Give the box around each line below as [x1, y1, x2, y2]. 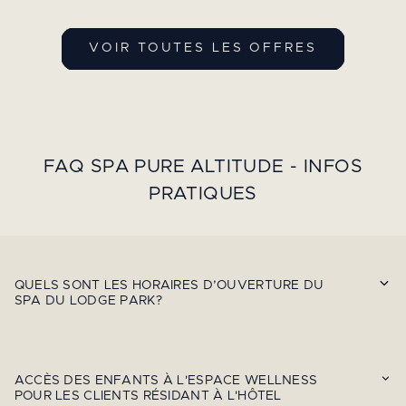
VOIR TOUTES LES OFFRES [89, 42, 317, 55]
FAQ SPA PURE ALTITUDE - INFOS [43, 157, 362, 176]
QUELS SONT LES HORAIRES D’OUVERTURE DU [14, 279, 324, 293]
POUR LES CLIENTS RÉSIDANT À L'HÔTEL [14, 390, 282, 403]
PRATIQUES [149, 184, 257, 203]
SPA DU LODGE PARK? [14, 295, 170, 308]
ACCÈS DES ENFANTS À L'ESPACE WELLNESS [14, 374, 318, 388]
